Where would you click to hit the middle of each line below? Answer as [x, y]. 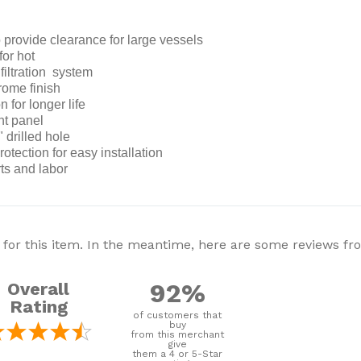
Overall [38, 289]
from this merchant [177, 334]
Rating [38, 307]
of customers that [177, 315]
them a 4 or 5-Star [177, 354]
